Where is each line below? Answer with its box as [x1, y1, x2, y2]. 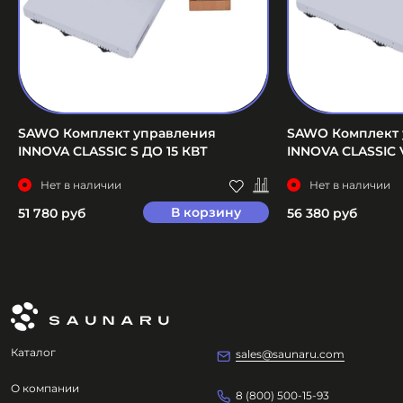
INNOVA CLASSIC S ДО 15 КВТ [18, 143, 209, 160]
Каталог [11, 345, 56, 359]
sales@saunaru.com [235, 347, 345, 361]
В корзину [170, 204, 241, 221]
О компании [11, 381, 79, 395]
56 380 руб [286, 205, 357, 222]
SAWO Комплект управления [18, 125, 217, 142]
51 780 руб [18, 205, 86, 222]
